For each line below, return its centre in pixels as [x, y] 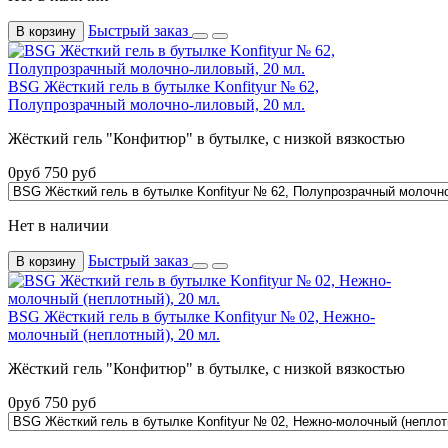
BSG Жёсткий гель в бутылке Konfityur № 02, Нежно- [191, 317]
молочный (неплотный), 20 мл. [114, 335]
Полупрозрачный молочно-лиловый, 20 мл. [156, 105]
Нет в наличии [58, 226]
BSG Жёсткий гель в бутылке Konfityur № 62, [163, 87]
